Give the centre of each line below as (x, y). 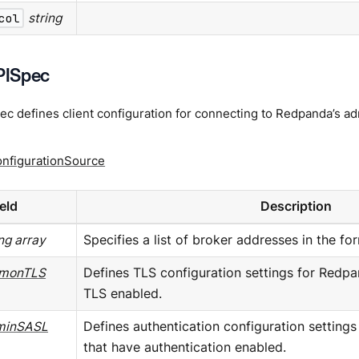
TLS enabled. (122, 293)
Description (296, 206)
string (45, 18)
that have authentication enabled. (184, 347)
